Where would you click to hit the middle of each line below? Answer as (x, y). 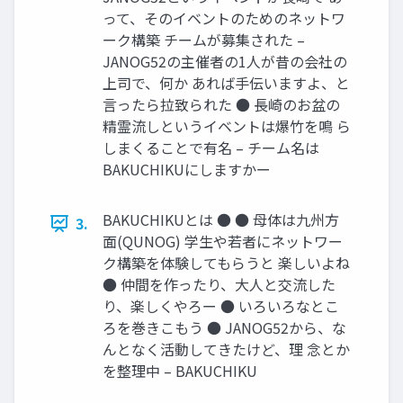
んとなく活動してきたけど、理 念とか (226, 349)
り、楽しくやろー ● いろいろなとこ (221, 306)
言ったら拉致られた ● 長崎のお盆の (221, 104)
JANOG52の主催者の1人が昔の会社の (225, 61)
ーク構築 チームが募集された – (204, 40)
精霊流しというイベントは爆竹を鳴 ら (227, 126)
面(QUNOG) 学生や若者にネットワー (223, 241)
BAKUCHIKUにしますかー (187, 169)
